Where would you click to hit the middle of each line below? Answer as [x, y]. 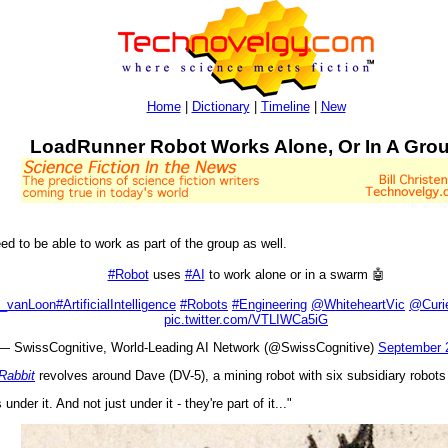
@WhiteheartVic [358, 305]
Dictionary [220, 106]
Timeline [285, 106]
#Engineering [269, 305]
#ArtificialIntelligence [116, 305]
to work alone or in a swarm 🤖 [294, 275]
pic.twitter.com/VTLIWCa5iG [246, 320]
